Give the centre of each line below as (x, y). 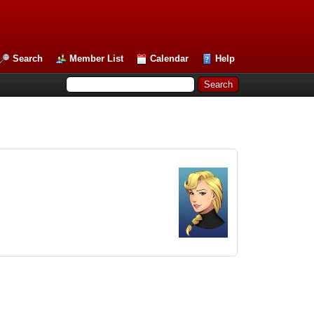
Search (28, 59)
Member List (97, 59)
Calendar (170, 59)
